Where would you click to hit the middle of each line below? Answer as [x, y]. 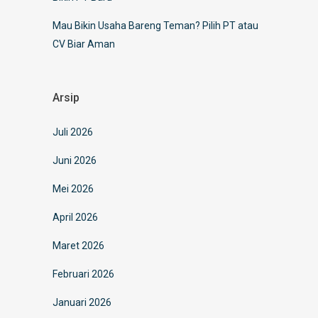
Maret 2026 [78, 245]
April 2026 [75, 217]
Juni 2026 [75, 160]
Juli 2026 [73, 132]
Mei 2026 [73, 188]
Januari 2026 [82, 302]
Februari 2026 [83, 274]
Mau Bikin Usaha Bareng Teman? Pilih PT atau [155, 25]
